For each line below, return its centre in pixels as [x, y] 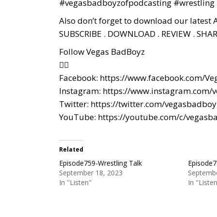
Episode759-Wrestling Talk [101, 163]
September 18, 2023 [91, 172]
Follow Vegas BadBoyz [102, 51]
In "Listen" [75, 182]
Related [71, 149]
